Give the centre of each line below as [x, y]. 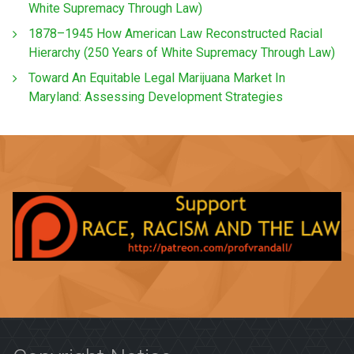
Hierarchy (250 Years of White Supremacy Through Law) [182, 53]
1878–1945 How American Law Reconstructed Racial [175, 34]
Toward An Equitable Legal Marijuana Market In [157, 78]
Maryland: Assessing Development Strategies [156, 97]
